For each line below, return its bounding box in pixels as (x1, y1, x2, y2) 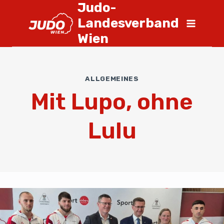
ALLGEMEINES (85, 74, 139, 82)
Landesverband (77, 15, 179, 31)
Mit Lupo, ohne (31, 88, 193, 115)
